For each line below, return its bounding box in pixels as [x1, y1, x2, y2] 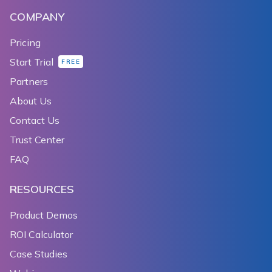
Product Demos [10, 208, 78, 221]
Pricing [10, 36, 41, 49]
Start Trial [10, 55, 53, 68]
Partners [10, 75, 48, 87]
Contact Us [10, 114, 59, 126]
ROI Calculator [10, 228, 73, 240]
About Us [10, 94, 52, 107]
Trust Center [10, 133, 64, 146]
